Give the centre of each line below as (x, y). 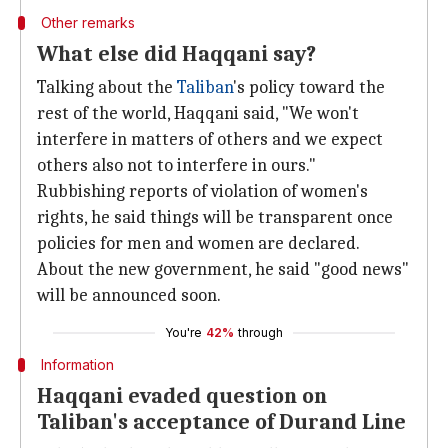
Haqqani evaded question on (182, 396)
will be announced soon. (129, 295)
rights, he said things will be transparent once (215, 217)
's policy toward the (309, 87)
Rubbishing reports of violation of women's (202, 191)
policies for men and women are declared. (198, 243)
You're (183, 332)
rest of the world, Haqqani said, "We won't (198, 113)
